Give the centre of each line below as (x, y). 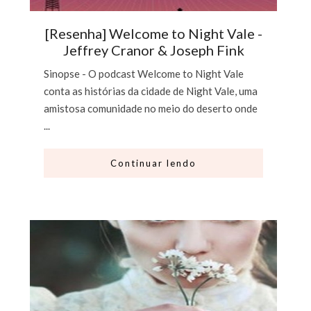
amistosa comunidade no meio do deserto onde (151, 109)
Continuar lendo (154, 163)
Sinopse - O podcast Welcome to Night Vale (144, 74)
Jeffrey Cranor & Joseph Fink (153, 50)
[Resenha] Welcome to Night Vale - (153, 34)
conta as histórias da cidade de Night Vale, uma (151, 91)
